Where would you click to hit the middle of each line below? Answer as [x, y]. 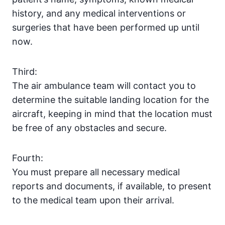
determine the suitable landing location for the [110, 100]
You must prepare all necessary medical [96, 172]
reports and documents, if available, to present [112, 186]
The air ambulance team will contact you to [104, 86]
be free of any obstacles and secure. [89, 128]
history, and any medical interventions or [99, 14]
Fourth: [28, 158]
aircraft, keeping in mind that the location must [112, 114]
